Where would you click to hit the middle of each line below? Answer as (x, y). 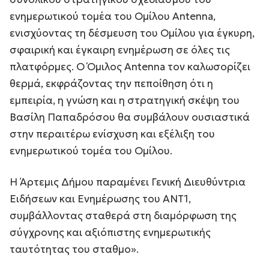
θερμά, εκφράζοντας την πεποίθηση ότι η (111, 83)
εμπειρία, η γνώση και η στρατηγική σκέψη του (125, 100)
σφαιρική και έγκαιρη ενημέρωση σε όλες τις (120, 50)
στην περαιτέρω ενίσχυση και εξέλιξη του (112, 134)
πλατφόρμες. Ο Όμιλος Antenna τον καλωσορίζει (130, 66)
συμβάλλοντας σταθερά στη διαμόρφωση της (123, 215)
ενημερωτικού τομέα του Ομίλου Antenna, (113, 16)
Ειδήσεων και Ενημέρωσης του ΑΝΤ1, (100, 198)
